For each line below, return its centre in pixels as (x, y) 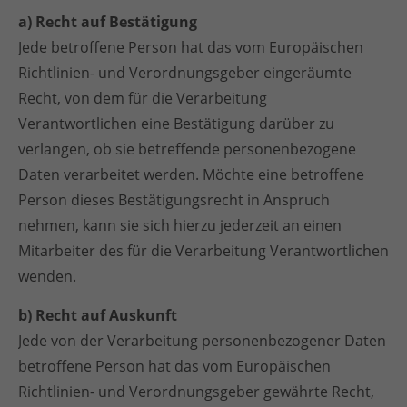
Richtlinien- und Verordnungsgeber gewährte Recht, (196, 392)
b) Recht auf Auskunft (98, 315)
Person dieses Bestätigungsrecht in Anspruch (174, 200)
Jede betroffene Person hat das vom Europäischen (191, 47)
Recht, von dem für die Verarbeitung (143, 98)
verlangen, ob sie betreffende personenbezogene (187, 149)
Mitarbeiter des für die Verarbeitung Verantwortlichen (203, 251)
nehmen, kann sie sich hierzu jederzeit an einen (180, 225)
